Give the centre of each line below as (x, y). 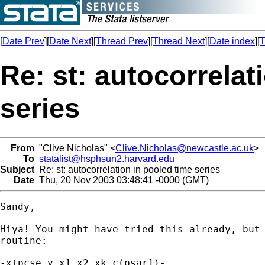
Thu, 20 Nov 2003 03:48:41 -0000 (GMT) (122, 180)
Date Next (70, 41)
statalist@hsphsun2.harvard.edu (107, 159)
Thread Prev (122, 41)
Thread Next (179, 41)
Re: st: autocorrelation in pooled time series (127, 169)
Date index (232, 41)
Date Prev (23, 41)
